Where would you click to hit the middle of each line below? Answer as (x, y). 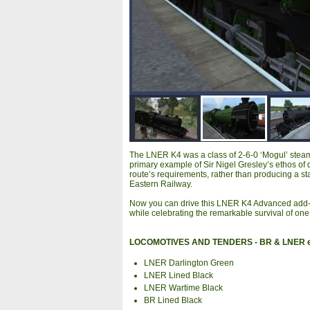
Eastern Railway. (161, 184)
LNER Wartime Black (184, 288)
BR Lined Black (173, 300)
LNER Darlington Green (189, 263)
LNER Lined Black (179, 275)
